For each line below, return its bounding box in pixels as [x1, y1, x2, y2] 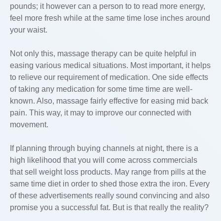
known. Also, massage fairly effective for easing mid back [10, 97, 208, 105]
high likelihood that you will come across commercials [10, 156, 197, 164]
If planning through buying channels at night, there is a [10, 144, 198, 152]
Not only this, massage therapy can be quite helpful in [10, 49, 196, 58]
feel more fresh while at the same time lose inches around [10, 14, 210, 22]
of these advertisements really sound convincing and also [10, 191, 210, 200]
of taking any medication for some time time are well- [10, 85, 192, 93]
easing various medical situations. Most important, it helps [10, 61, 211, 70]
